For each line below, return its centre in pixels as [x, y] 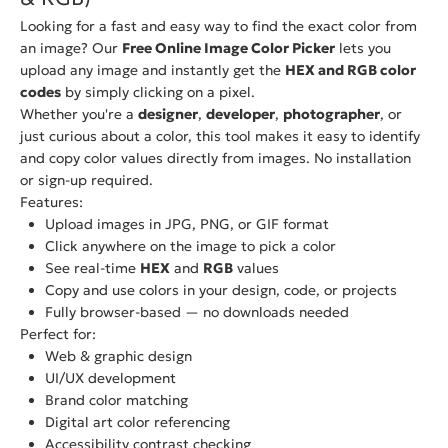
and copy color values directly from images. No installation [215, 158]
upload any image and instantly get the [152, 70]
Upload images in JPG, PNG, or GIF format [187, 224]
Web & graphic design [118, 356]
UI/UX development [110, 378]
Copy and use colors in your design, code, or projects [221, 290]
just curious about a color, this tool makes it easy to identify [220, 136]
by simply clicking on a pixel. [158, 92]
